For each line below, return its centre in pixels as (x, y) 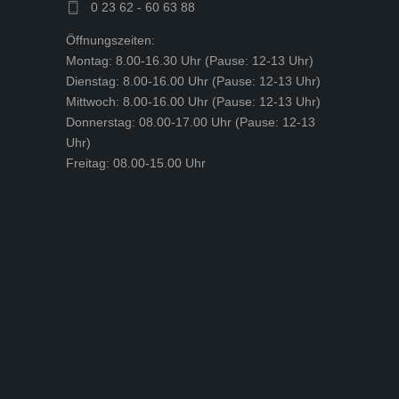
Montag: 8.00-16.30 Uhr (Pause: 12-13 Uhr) (190, 61)
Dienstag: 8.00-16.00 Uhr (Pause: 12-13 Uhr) (193, 81)
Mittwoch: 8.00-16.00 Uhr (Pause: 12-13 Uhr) (193, 102)
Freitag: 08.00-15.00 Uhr (136, 163)
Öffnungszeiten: (110, 41)
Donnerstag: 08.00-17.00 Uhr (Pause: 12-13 (191, 122)
